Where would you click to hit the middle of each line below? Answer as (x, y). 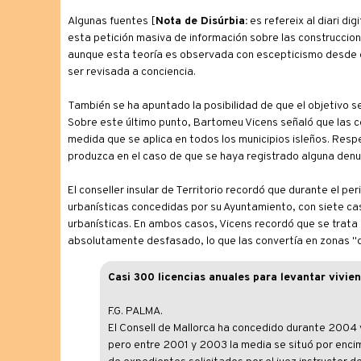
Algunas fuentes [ (111, 21)
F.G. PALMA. (135, 311)
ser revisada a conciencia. (131, 72)
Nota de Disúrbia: (201, 21)
